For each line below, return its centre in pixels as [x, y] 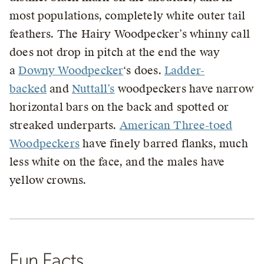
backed [28, 88]
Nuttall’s [93, 88]
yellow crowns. [48, 180]
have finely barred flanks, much [164, 143]
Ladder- [184, 70]
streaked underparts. [65, 125]
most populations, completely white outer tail [128, 15]
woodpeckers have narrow [184, 88]
